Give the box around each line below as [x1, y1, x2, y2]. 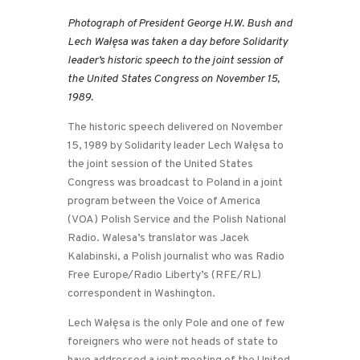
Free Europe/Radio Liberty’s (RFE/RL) [67, 268, 261, 283]
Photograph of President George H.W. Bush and [67, 17, 292, 31]
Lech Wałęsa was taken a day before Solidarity [67, 35, 288, 50]
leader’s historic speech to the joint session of [67, 54, 282, 68]
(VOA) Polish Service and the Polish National [67, 213, 286, 227]
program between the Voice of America [67, 194, 260, 209]
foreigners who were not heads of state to [67, 335, 278, 350]
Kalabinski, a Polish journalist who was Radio [67, 250, 284, 264]
